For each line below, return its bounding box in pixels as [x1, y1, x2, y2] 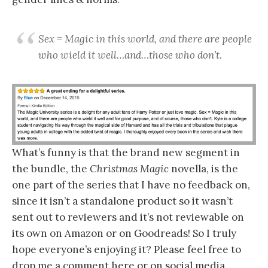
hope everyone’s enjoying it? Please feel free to [12, 243, 241, 257]
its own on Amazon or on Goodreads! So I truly [12, 227, 236, 240]
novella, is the [169, 162, 238, 176]
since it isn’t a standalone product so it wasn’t [12, 194, 233, 208]
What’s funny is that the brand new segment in [12, 146, 240, 160]
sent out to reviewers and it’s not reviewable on [12, 211, 244, 224]
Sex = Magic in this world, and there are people [38, 32, 252, 46]
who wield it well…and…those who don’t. [38, 48, 222, 62]
